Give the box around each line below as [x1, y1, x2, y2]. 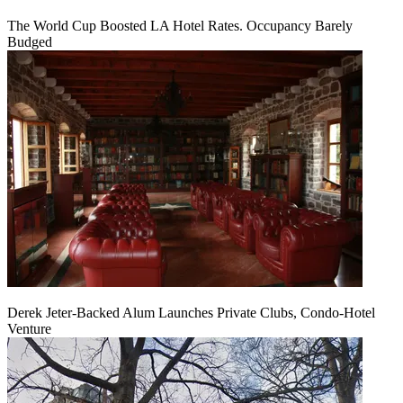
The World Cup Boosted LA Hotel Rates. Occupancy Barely [7, 18, 353, 34]
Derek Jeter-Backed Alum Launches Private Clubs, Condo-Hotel [7, 305, 375, 321]
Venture [7, 321, 51, 337]
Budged [7, 34, 52, 50]
